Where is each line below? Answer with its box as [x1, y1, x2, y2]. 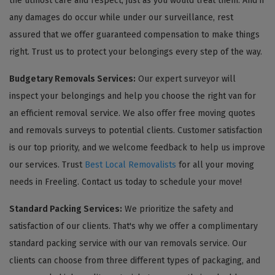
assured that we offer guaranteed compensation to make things [9, 29, 260, 40]
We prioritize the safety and [122, 203, 233, 214]
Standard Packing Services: [9, 203, 122, 214]
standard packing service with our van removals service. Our [9, 238, 247, 249]
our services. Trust [9, 159, 85, 170]
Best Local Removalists [85, 159, 176, 170]
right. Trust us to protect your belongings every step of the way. [9, 46, 262, 57]
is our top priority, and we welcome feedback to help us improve [9, 142, 265, 153]
